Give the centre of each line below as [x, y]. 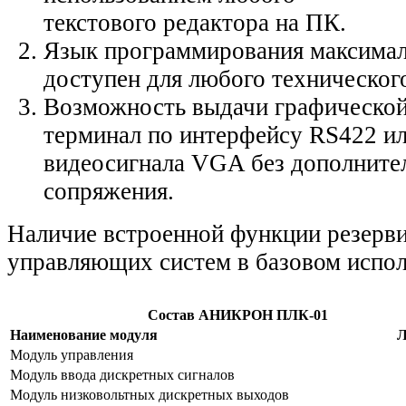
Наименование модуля [84, 335]
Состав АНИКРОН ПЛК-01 [238, 315]
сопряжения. [109, 192]
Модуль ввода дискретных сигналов [122, 375]
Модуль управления [72, 355]
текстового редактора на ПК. [195, 23]
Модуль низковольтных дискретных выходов [150, 395]
